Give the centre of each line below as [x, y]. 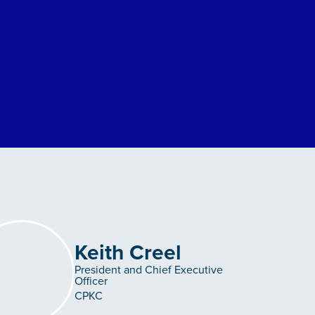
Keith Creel [128, 252]
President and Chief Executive [149, 269]
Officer [91, 281]
